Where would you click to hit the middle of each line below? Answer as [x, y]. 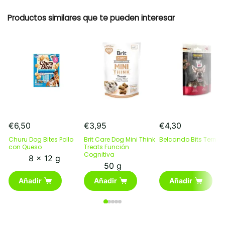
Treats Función [106, 147]
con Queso [25, 147]
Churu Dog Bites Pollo [41, 139]
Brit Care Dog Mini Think [120, 139]
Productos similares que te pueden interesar [91, 18]
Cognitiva [99, 154]
